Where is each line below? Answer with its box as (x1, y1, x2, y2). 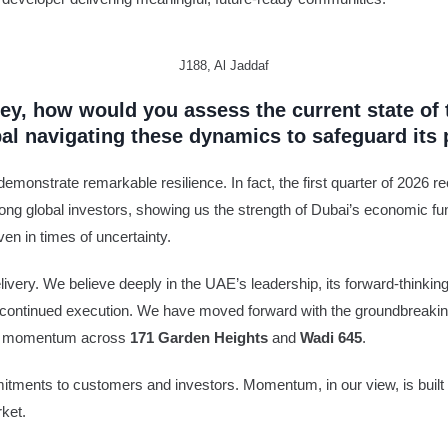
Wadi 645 (300, 329, 362, 346)
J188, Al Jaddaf (179, 58, 269, 73)
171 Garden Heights (130, 329, 268, 346)
